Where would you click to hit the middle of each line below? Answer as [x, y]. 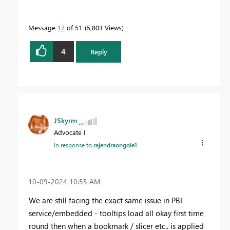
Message [43, 27]
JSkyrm [65, 120]
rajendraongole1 [115, 145]
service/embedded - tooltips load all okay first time [116, 213]
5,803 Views [104, 27]
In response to [74, 145]
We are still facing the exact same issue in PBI [106, 200]
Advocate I [70, 132]
